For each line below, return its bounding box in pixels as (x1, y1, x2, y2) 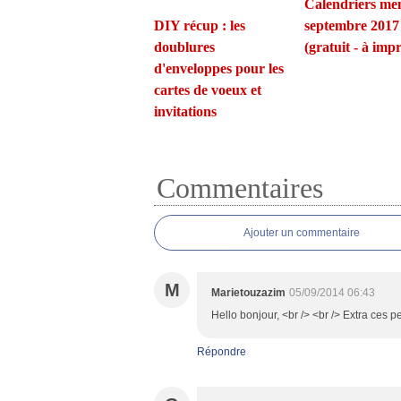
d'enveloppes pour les (154, 61, 284, 76)
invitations (154, 104, 217, 119)
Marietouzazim (211, 286, 286, 299)
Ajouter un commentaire (243, 226, 360, 239)
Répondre (197, 346, 246, 358)
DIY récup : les (154, 18, 245, 33)
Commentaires (157, 172, 323, 204)
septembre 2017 (303, 18, 399, 33)
